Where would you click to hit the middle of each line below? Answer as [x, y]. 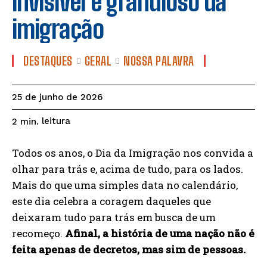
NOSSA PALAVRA [159, 61]
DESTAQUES [48, 61]
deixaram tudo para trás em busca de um [114, 218]
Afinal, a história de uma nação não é [160, 234]
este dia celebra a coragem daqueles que [111, 201]
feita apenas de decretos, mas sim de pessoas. [129, 250]
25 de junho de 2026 [57, 97]
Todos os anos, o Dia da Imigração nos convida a [133, 153]
